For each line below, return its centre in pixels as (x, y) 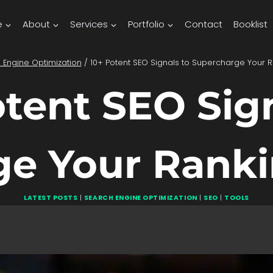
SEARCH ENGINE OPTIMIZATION (140, 197)
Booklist (250, 24)
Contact (204, 24)
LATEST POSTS (51, 197)
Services (89, 24)
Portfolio (146, 24)
